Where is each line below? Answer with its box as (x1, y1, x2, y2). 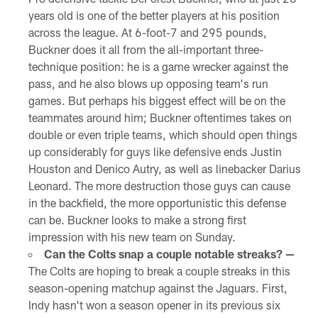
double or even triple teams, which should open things (28, 127, 297, 141)
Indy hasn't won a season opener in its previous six (28, 297, 280, 312)
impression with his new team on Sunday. (28, 229, 236, 243)
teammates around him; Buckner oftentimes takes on (28, 110, 292, 124)
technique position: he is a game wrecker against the (28, 59, 288, 73)
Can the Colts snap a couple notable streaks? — (43, 246, 295, 261)
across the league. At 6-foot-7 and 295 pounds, (28, 25, 267, 39)
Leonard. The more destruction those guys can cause (28, 178, 290, 192)
